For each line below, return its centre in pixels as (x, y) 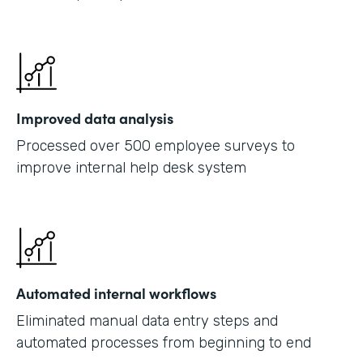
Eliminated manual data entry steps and (147, 320)
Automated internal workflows (116, 293)
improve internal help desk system (131, 167)
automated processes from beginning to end (164, 342)
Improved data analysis (95, 117)
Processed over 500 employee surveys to (156, 145)
